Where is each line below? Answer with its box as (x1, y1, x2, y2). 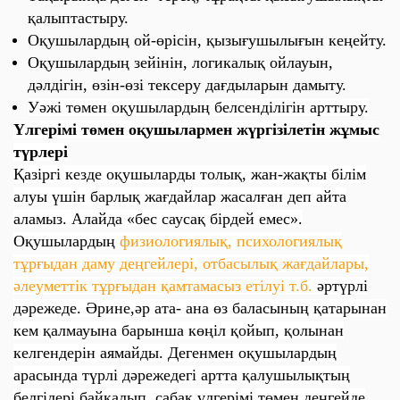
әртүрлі (317, 277, 368, 295)
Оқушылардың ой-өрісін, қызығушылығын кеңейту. (28, 31, 387, 49)
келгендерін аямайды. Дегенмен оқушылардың (13, 344, 337, 362)
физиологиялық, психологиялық (115, 232, 342, 250)
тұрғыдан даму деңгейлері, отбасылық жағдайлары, (13, 254, 369, 272)
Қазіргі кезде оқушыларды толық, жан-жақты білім (13, 165, 366, 183)
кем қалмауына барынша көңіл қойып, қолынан (13, 321, 344, 339)
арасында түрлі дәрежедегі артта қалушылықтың (13, 366, 350, 384)
